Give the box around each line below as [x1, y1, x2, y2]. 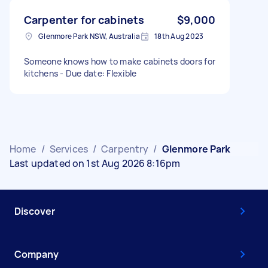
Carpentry [101, 142, 149, 156]
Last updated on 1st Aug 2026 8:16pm [10, 156, 181, 170]
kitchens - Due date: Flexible [24, 67, 137, 79]
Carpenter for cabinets [24, 12, 145, 27]
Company [14, 247, 59, 261]
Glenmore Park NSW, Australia [38, 31, 140, 41]
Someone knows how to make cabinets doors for [24, 55, 215, 67]
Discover [14, 204, 55, 218]
